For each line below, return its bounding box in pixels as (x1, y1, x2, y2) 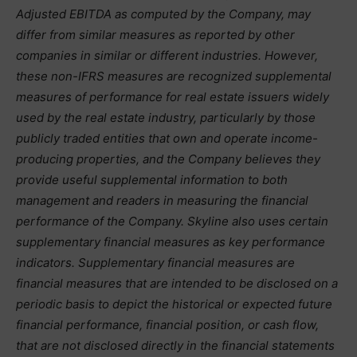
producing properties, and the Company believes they (16, 151, 320, 167)
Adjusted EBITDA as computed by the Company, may (16, 6, 311, 22)
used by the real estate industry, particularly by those (16, 110, 316, 125)
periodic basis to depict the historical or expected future (16, 296, 332, 312)
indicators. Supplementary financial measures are (16, 255, 295, 270)
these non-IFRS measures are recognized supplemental (16, 69, 331, 84)
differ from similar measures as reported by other (16, 27, 295, 42)
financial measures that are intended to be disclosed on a (16, 276, 338, 291)
